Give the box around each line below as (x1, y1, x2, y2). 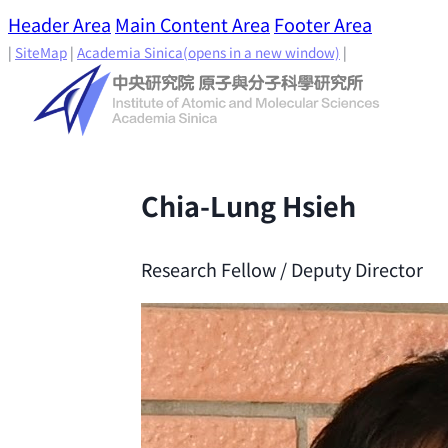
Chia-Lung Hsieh (140, 186, 356, 226)
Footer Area (274, 11, 372, 37)
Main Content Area (115, 11, 270, 37)
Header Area (8, 11, 111, 37)
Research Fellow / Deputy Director (140, 255, 423, 282)
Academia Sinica (77, 42, 183, 62)
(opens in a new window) (183, 42, 340, 62)
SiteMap (15, 42, 67, 62)
